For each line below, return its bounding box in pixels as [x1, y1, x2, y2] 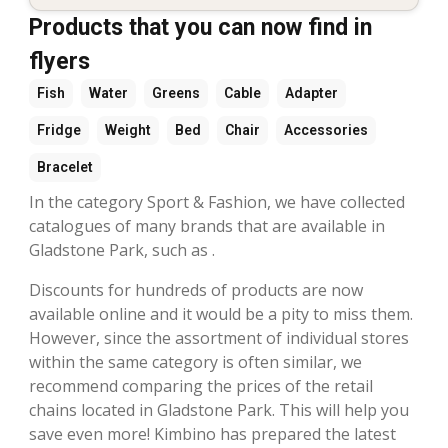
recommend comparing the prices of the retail [29, 374, 373, 397]
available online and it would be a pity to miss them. [29, 302, 413, 325]
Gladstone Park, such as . [29, 238, 215, 261]
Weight [105, 121, 151, 138]
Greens [152, 84, 200, 101]
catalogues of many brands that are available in [29, 214, 385, 237]
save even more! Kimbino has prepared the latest [29, 422, 396, 445]
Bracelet [37, 158, 93, 175]
